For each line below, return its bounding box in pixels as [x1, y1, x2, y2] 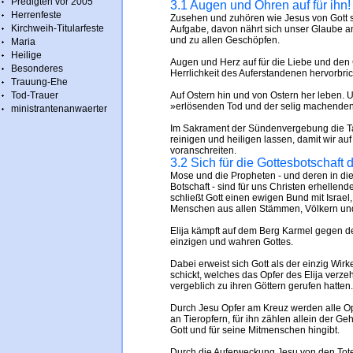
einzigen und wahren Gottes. [170, 236, 293, 247]
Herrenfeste [11, 9, 61, 20]
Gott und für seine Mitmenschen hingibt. [170, 325, 340, 336]
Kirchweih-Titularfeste [11, 23, 104, 34]
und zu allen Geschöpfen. [170, 35, 280, 46]
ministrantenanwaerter [11, 103, 107, 114]
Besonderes [11, 63, 63, 74]
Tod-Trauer [11, 90, 58, 101]
